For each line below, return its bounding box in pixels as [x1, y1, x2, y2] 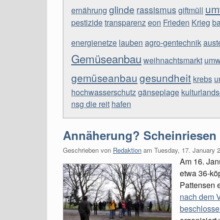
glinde [109, 2, 135, 16]
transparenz [105, 17, 146, 28]
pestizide [71, 17, 103, 28]
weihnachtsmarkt [143, 55, 202, 66]
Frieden [163, 17, 190, 28]
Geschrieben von [63, 145, 113, 155]
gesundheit [139, 70, 191, 85]
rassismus [137, 3, 176, 16]
